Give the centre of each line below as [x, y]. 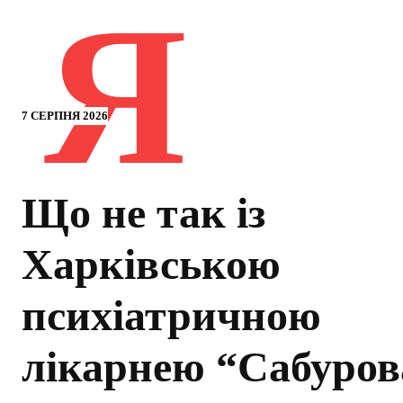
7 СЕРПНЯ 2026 [65, 116]
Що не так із [143, 213]
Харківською [151, 264]
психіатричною [171, 316]
